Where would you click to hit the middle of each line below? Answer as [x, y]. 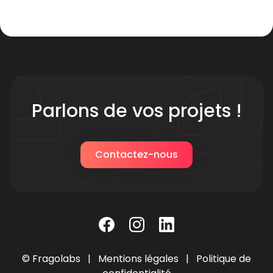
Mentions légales [138, 259]
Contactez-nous [136, 154]
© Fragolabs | [60, 259]
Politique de [224, 259]
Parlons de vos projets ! [136, 111]
